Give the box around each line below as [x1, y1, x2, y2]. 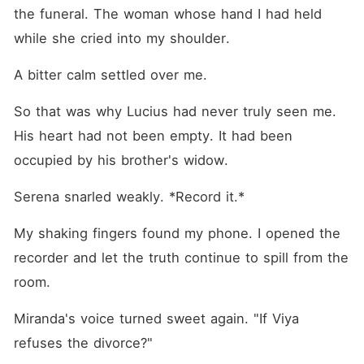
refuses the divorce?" [13, 335, 153, 351]
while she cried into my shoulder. [13, 30, 230, 46]
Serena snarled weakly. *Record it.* [13, 188, 245, 205]
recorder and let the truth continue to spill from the [13, 249, 349, 266]
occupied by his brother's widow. [13, 152, 228, 168]
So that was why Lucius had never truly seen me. [13, 103, 336, 119]
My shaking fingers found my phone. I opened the [13, 225, 340, 241]
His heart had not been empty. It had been [13, 128, 292, 144]
